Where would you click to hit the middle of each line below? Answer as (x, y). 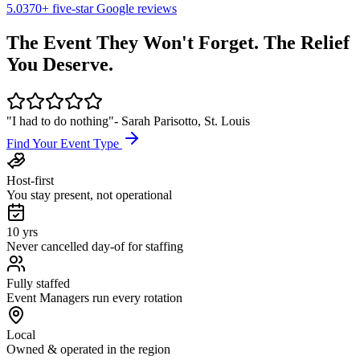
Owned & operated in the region (88, 349)
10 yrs (22, 231)
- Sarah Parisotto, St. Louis (182, 121)
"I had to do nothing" (60, 121)
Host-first (30, 180)
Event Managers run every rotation (94, 297)
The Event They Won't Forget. (135, 42)
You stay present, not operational (89, 194)
